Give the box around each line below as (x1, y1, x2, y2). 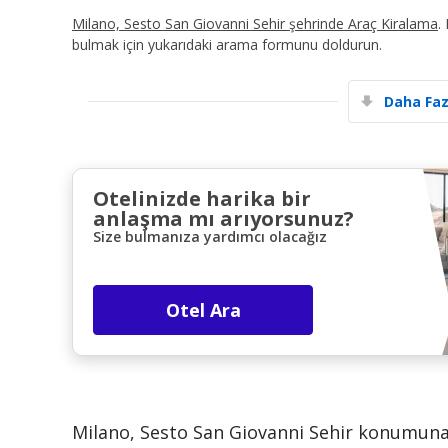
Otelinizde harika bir (93, 184, 311, 212)
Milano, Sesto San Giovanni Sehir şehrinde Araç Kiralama (72, 13, 438, 33)
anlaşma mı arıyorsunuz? (93, 204, 354, 232)
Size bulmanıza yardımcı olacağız (93, 226, 327, 246)
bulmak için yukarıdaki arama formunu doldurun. (72, 34, 382, 54)
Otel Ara (165, 297, 241, 322)
